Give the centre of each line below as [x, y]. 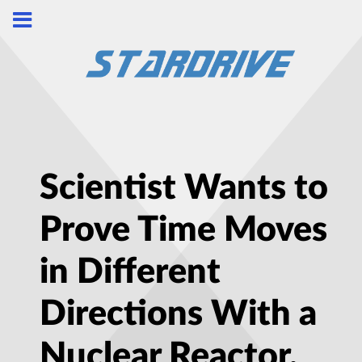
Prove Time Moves [183, 230]
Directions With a [178, 314]
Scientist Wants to [184, 188]
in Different [130, 272]
